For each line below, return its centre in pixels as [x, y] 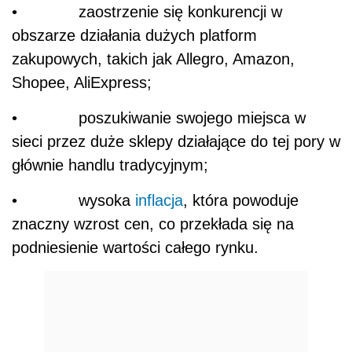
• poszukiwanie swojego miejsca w [159, 117]
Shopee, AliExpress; [82, 82]
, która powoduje [241, 200]
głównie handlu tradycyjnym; [110, 165]
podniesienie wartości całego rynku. [135, 247]
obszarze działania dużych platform [134, 35]
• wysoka [73, 200]
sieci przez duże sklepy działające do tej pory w [176, 141]
